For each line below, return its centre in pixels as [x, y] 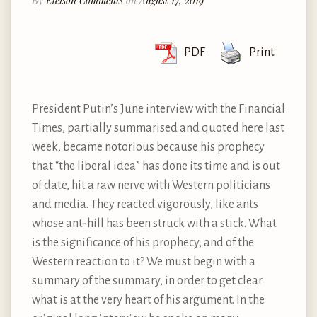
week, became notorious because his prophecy [148, 147]
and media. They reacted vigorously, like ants [145, 204]
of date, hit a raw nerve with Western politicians [151, 185]
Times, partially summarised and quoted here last [158, 128]
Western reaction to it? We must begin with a [144, 261]
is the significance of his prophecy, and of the [143, 242]
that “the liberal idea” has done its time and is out [156, 166]
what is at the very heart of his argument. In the [148, 300]
